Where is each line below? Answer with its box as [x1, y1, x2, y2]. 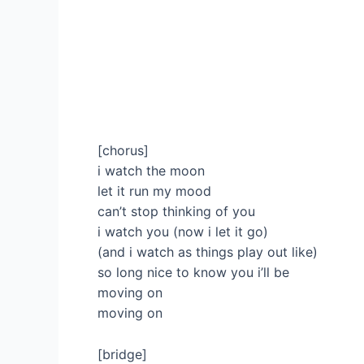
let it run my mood [97, 183, 211, 200]
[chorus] [97, 142, 149, 159]
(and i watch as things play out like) [97, 244, 318, 261]
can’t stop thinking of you [97, 203, 255, 220]
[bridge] [97, 345, 147, 362]
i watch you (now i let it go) [97, 223, 268, 240]
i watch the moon [97, 162, 205, 180]
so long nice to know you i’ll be [97, 264, 289, 281]
